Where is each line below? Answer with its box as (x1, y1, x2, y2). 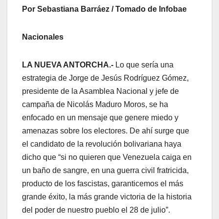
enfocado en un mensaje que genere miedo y (22, 113, 178, 122)
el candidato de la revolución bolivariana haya (22, 139, 181, 148)
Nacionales (22, 32, 64, 41)
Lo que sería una (113, 60, 174, 69)
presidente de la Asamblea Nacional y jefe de (22, 87, 179, 95)
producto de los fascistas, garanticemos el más (22, 179, 183, 188)
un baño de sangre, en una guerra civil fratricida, (22, 166, 189, 175)
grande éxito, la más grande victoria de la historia (22, 192, 192, 201)
